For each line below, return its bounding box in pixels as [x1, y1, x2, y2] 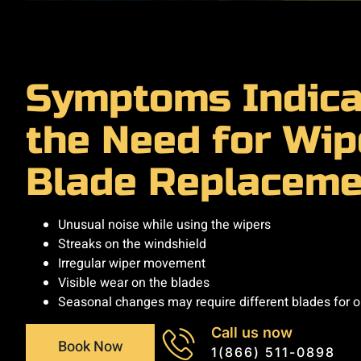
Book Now [58, 335, 122, 358]
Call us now [211, 323, 293, 341]
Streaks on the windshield [58, 234, 206, 255]
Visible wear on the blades [58, 273, 210, 293]
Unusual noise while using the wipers [58, 215, 271, 235]
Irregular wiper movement [58, 254, 205, 274]
